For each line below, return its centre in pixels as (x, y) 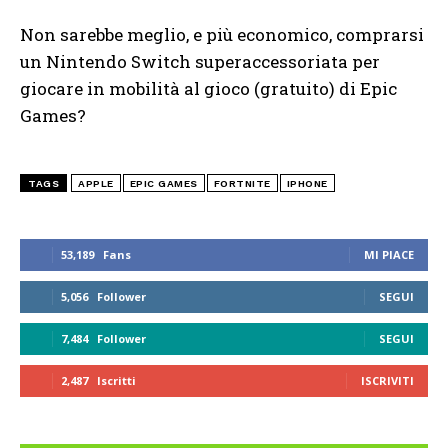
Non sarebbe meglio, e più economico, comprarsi (222, 34)
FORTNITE (242, 183)
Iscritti (116, 380)
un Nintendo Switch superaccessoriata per (200, 61)
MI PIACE (389, 254)
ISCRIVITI (387, 380)
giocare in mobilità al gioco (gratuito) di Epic (208, 88)
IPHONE (307, 183)
